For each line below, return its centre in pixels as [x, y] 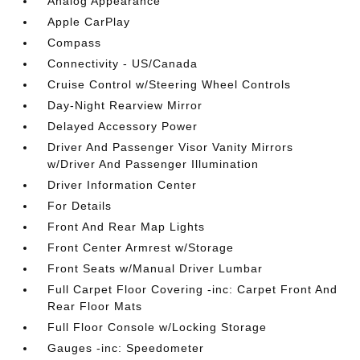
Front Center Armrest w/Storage [141, 247]
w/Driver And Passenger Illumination [153, 164]
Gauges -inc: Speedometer [126, 348]
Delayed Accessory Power [123, 126]
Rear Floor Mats [95, 306]
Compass [75, 43]
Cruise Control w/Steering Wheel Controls [170, 84]
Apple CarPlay [89, 22]
